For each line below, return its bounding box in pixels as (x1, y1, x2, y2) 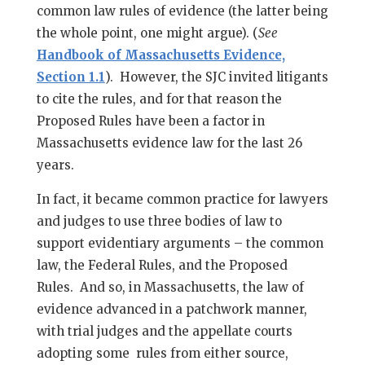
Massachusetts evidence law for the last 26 (36, 135, 302, 151)
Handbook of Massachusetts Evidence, (36, 47, 285, 63)
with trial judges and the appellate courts (36, 323, 292, 339)
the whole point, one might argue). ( (36, 25, 258, 41)
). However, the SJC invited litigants (104, 69, 328, 85)
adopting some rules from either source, (36, 345, 288, 361)
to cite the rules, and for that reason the (36, 91, 282, 107)
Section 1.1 (36, 69, 105, 85)
